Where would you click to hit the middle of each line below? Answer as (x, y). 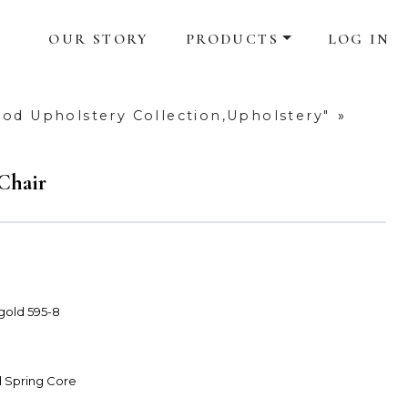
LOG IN (358, 40)
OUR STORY (99, 40)
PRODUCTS (232, 40)
